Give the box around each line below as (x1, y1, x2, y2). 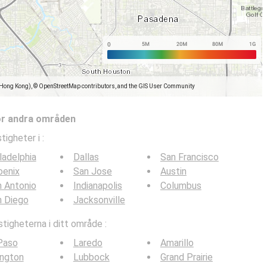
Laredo (73, 237, 103, 249)
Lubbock (73, 252, 110, 263)
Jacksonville (73, 194, 125, 206)
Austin (160, 166, 187, 177)
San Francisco (160, 151, 219, 163)
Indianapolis (73, 180, 122, 191)
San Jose (73, 166, 112, 177)
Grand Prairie (160, 252, 213, 263)
